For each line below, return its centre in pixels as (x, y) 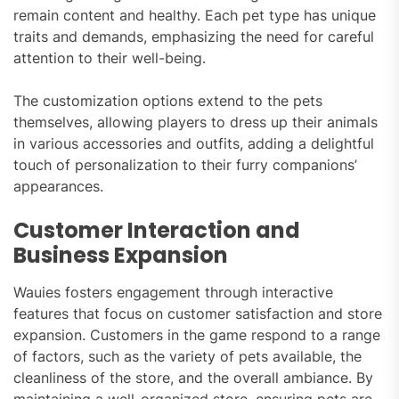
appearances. (58, 187)
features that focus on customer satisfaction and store (198, 314)
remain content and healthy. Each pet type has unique (195, 16)
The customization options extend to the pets (168, 101)
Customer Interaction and (157, 231)
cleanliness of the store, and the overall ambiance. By (193, 378)
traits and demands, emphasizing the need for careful (194, 37)
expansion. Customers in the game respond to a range (197, 335)
